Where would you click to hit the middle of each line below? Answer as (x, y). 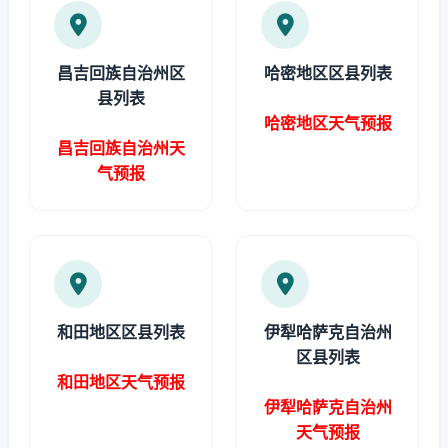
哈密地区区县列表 (327, 73)
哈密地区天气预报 (327, 123)
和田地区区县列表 (120, 332)
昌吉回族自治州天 (120, 148)
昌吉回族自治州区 (120, 73)
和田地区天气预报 (120, 382)
